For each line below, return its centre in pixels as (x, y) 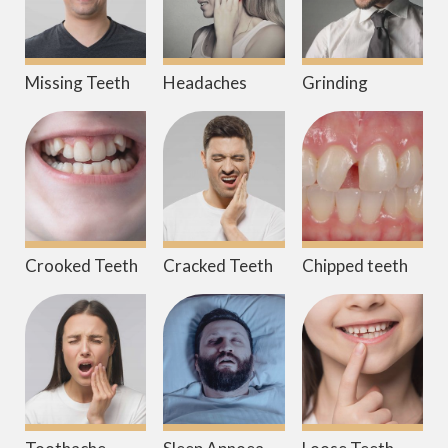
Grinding (334, 83)
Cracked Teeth (218, 266)
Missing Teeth (77, 83)
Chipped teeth (354, 266)
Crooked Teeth (81, 266)
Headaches (205, 83)
